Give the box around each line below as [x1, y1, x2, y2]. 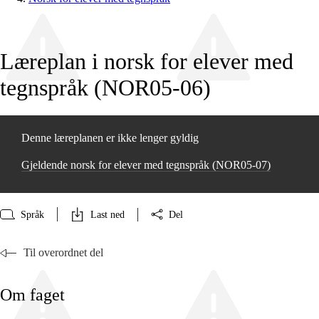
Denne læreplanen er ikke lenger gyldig [21, 132, 199, 145]
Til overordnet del [23, 246, 103, 259]
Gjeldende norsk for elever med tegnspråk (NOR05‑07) [21, 159, 271, 172]
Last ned [90, 209, 125, 220]
